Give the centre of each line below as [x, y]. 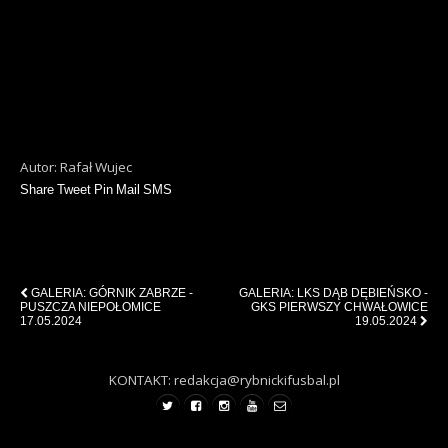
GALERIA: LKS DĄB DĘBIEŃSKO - [333, 293]
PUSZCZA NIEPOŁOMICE [90, 307]
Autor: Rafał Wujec [76, 167]
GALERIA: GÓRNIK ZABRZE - [112, 293]
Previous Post [64, 269]
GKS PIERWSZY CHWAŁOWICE [339, 307]
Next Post [395, 269]
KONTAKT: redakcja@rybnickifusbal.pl [224, 380]
